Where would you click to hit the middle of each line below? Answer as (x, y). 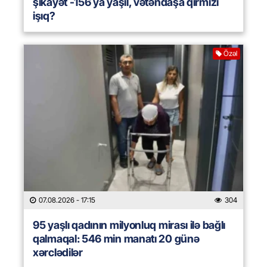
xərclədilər (58, 253)
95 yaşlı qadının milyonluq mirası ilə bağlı (129, 225)
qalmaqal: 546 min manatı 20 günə (116, 239)
